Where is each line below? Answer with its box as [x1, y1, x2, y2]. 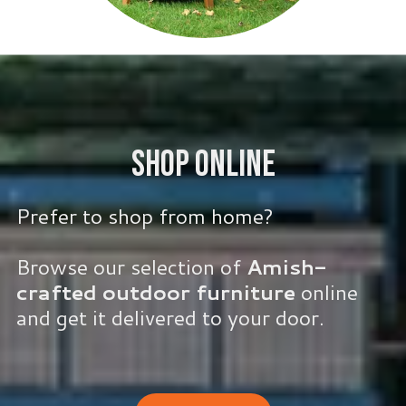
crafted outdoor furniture [16, 277, 295, 307]
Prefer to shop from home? [16, 201, 274, 231]
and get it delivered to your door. [16, 303, 324, 333]
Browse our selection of [16, 252, 246, 282]
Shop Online [130, 143, 275, 188]
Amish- [246, 252, 327, 282]
